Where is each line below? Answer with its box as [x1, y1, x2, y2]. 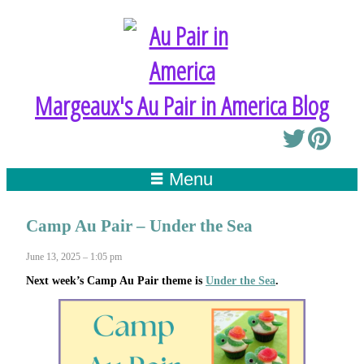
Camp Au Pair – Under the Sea [26, 216, 253, 236]
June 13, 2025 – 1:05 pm [26, 250, 122, 262]
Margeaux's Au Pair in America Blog [35, 88, 329, 123]
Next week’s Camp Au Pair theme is [26, 274, 206, 287]
